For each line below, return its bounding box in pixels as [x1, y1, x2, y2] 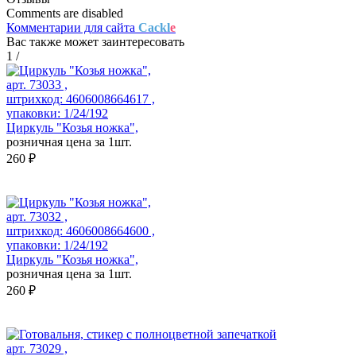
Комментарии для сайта [6, 21, 138, 35]
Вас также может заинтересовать [6, 35, 184, 49]
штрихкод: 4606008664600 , [6, 224, 155, 238]
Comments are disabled [6, 6, 123, 21]
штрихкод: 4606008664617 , [6, 92, 155, 106]
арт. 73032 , [6, 210, 68, 224]
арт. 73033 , [6, 78, 68, 92]
